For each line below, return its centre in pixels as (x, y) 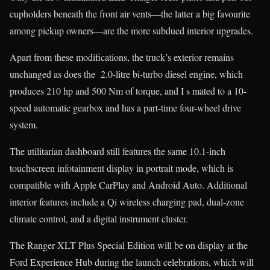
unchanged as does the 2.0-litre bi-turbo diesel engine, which (126, 74)
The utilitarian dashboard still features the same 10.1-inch (118, 151)
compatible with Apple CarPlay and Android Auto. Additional (128, 184)
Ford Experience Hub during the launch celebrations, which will (132, 262)
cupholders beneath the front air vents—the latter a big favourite (130, 13)
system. (24, 124)
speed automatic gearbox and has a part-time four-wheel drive (125, 107)
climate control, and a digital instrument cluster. (99, 218)
